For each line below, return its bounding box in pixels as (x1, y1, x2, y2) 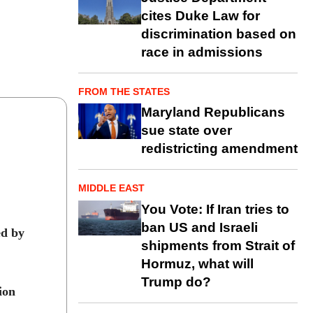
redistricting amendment (141, 141, 298, 156)
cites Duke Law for (141, 8, 260, 24)
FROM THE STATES (78, 86, 170, 98)
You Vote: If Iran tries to (141, 201, 289, 217)
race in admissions (141, 45, 263, 60)
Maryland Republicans (141, 105, 285, 120)
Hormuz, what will (141, 256, 254, 271)
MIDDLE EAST (78, 182, 145, 194)
